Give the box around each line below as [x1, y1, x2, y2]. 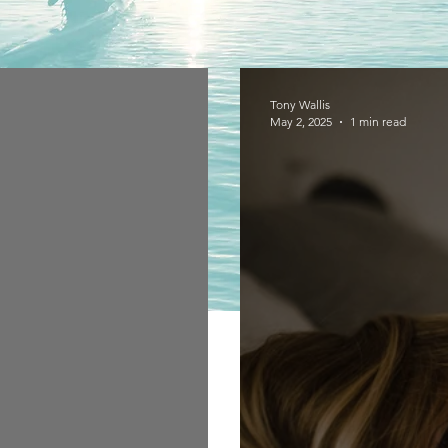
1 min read [350, 114, 406, 129]
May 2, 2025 [270, 114, 332, 129]
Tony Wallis [270, 97, 330, 112]
